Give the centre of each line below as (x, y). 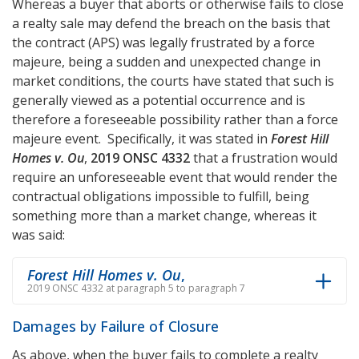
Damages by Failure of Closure (115, 327)
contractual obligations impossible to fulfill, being (161, 196)
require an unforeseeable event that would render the (175, 177)
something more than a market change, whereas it (164, 216)
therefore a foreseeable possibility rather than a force (175, 119)
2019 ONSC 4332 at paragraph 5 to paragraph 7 (136, 288)
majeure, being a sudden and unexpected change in (166, 62)
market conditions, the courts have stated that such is (173, 81)
